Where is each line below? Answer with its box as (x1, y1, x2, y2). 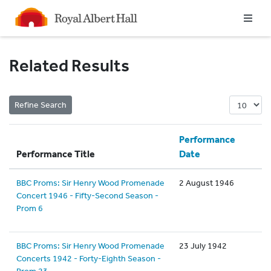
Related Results (9, 55, 129, 76)
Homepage (9, 5, 56, 18)
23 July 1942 (179, 240, 227, 251)
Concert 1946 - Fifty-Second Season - (16, 190, 158, 201)
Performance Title (16, 148, 95, 160)
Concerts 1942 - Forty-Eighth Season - (16, 253, 161, 264)
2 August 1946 (179, 177, 234, 188)
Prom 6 (16, 203, 43, 214)
